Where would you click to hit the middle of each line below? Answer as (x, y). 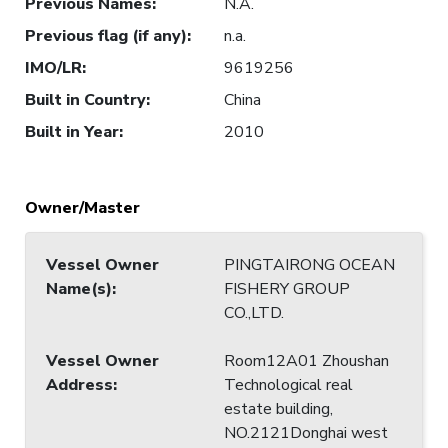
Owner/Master (82, 207)
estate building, (278, 408)
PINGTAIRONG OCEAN (309, 264)
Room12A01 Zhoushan (306, 360)
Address (79, 384)
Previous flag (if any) (106, 35)
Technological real (288, 384)
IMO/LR (53, 67)
